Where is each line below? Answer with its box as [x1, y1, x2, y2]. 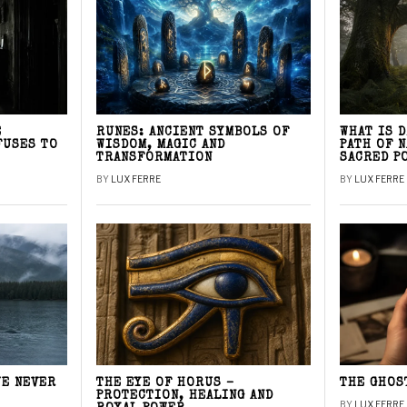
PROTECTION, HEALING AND [96, 391, 274, 403]
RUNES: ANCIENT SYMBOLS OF [96, 126, 291, 139]
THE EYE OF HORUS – [96, 378, 235, 391]
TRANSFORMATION [96, 152, 213, 164]
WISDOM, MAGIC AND [96, 139, 226, 152]
